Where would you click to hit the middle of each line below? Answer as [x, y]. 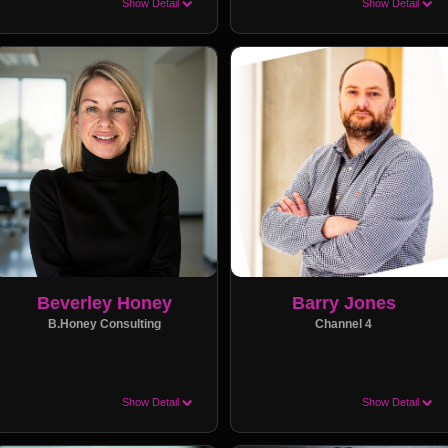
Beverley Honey [104, 303]
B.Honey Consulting [104, 324]
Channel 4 [344, 324]
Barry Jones [343, 303]
